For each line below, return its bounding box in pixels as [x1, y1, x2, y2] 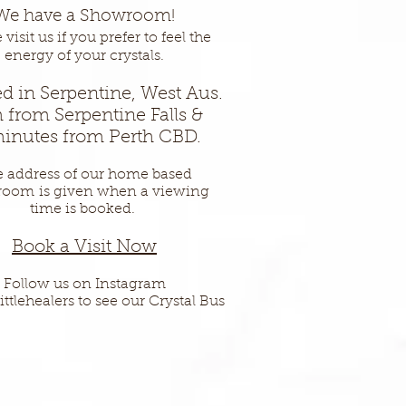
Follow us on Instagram [3, 276, 166, 292]
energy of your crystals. [5, 48, 164, 63]
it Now [101, 237, 157, 256]
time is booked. [29, 201, 140, 217]
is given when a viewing [39, 184, 209, 199]
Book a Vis [12, 237, 101, 256]
